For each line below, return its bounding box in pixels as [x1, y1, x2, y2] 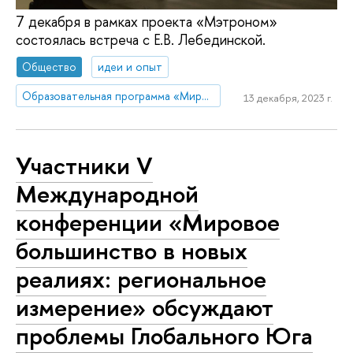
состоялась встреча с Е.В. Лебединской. [16, 30, 266, 50]
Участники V [16, 149, 153, 183]
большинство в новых [16, 234, 247, 268]
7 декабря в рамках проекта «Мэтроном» [16, 12, 277, 32]
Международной [16, 177, 199, 211]
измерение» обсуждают [16, 291, 273, 325]
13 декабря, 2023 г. [243, 91, 333, 106]
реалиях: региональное [16, 262, 266, 296]
